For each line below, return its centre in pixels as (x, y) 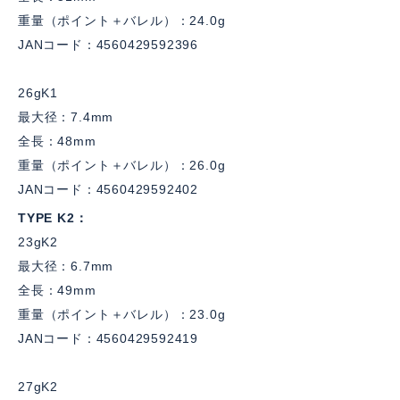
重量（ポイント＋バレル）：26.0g (122, 165)
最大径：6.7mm (66, 266)
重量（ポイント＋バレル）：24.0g (122, 21)
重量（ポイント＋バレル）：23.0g (122, 314)
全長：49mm (57, 290)
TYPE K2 (46, 218)
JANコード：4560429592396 (108, 45)
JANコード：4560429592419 (108, 338)
